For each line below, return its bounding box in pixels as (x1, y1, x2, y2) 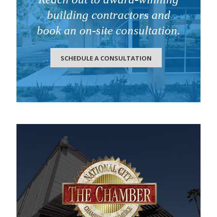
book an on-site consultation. (37, 24, 180, 37)
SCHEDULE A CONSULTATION (61, 54, 152, 62)
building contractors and (46, 8, 170, 21)
